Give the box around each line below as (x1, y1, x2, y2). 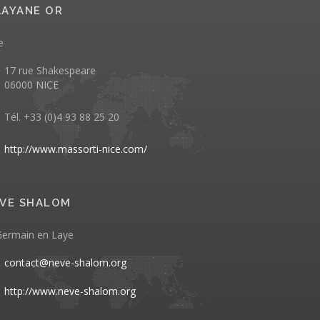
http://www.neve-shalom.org (4, 284, 136, 299)
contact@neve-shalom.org (4, 256, 126, 270)
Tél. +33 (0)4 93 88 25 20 (4, 110, 119, 124)
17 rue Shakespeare (4, 64, 96, 78)
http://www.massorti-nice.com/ (4, 142, 147, 156)
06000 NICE (4, 78, 59, 92)
